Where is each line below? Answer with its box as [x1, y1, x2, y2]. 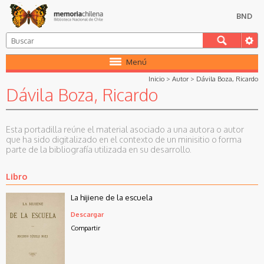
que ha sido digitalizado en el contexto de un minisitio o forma [6, 134, 242, 145]
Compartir [71, 223, 100, 232]
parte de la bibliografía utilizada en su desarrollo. [6, 144, 192, 155]
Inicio [148, 74, 164, 84]
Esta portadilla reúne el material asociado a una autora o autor [6, 124, 244, 135]
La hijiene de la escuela [71, 193, 153, 203]
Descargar [71, 209, 104, 219]
